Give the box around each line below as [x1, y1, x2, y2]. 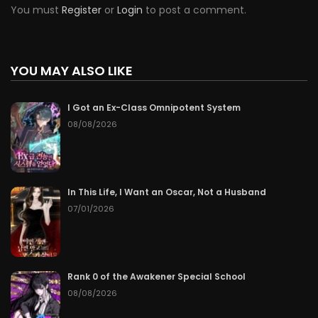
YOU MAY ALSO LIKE [11, 62, 133, 80]
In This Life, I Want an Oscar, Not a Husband [67, 186, 266, 198]
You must [11, 3, 62, 18]
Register [62, 3, 102, 18]
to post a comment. [143, 3, 246, 18]
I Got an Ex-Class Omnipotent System [67, 102, 241, 114]
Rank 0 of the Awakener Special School [67, 270, 246, 283]
